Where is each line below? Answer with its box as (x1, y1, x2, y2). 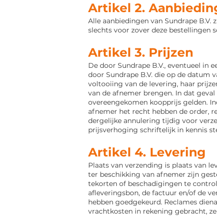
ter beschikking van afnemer (88, 170, 187, 179)
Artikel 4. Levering (88, 145, 206, 159)
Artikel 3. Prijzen (88, 45, 193, 60)
